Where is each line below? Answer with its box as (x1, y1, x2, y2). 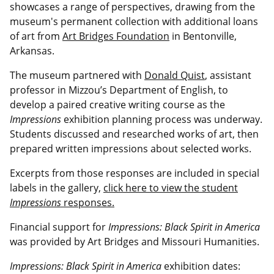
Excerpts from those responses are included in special (10, 166, 259, 180)
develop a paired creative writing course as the (10, 98, 225, 112)
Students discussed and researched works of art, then (10, 127, 259, 141)
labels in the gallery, (10, 181, 103, 195)
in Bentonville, (169, 29, 237, 43)
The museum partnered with (10, 68, 144, 83)
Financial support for (10, 220, 108, 234)
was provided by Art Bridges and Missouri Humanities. (10, 235, 259, 249)
